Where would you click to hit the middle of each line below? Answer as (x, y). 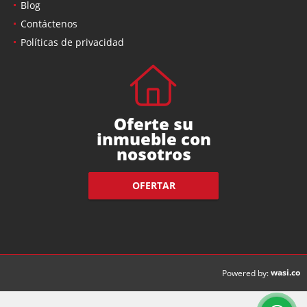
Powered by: (245, 273)
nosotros (153, 153)
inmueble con (153, 138)
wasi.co (285, 272)
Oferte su (153, 123)
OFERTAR (153, 186)
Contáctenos (49, 23)
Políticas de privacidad (72, 42)
